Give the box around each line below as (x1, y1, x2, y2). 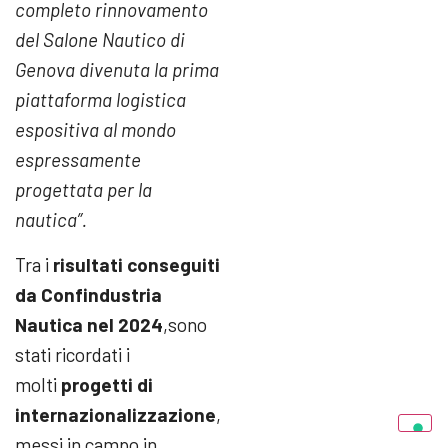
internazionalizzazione (15, 402, 216, 426)
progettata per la (15, 178, 152, 202)
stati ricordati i (15, 342, 130, 366)
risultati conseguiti (53, 252, 220, 276)
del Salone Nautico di (15, 28, 185, 52)
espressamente (15, 148, 141, 172)
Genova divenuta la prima (15, 58, 219, 82)
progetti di (61, 372, 153, 396)
